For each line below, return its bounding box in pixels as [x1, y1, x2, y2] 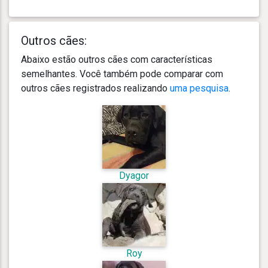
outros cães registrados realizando [21, 82, 170, 94]
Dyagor [119, 169, 149, 181]
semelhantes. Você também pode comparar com [21, 68, 223, 80]
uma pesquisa [170, 82, 229, 94]
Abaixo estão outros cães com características [21, 53, 212, 65]
